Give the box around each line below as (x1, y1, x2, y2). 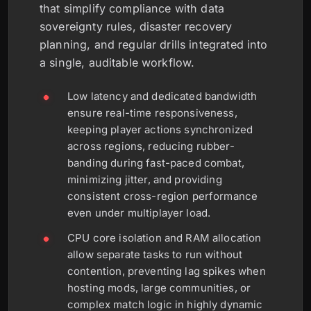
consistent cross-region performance (67, 190, 258, 203)
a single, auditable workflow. (40, 56, 195, 70)
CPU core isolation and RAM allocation (67, 231, 262, 245)
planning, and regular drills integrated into (40, 37, 268, 52)
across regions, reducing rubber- (67, 140, 235, 153)
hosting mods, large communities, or (67, 281, 251, 295)
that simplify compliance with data (40, 1, 225, 16)
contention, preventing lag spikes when (67, 264, 266, 278)
